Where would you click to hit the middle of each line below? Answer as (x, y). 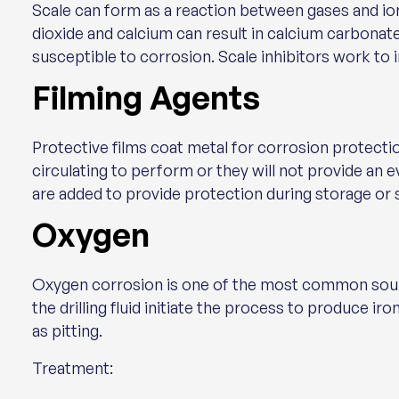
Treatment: (73, 368)
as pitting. (67, 330)
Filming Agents (146, 98)
